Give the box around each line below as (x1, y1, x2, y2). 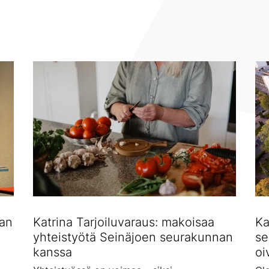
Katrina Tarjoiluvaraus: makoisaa (33, 215, 215, 230)
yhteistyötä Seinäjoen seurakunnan (33, 230, 234, 245)
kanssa (33, 245, 73, 260)
